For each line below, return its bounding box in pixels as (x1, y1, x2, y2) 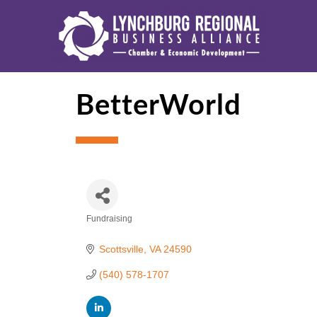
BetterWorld (76, 92, 241, 120)
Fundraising (86, 214, 132, 224)
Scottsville (98, 243, 144, 255)
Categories (86, 224, 163, 241)
